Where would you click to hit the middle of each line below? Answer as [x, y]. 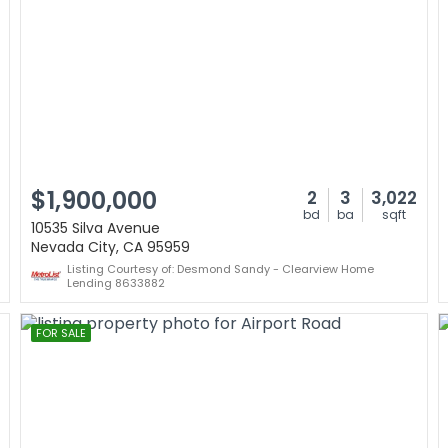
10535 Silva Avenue [95, 228]
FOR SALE [61, 333]
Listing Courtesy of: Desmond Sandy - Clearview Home [220, 269]
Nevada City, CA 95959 [110, 247]
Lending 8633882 [116, 283]
